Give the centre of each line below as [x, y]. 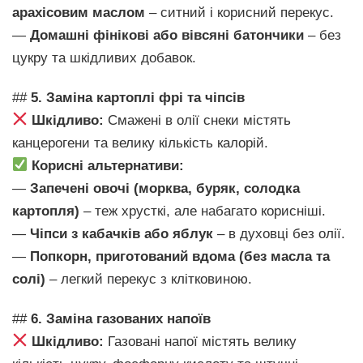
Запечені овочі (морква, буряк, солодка [165, 188]
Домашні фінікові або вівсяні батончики [167, 35]
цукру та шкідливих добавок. [104, 58]
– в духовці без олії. [279, 233]
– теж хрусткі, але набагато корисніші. [203, 211]
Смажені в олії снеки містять [198, 120]
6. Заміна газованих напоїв [121, 318]
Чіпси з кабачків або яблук [122, 233]
